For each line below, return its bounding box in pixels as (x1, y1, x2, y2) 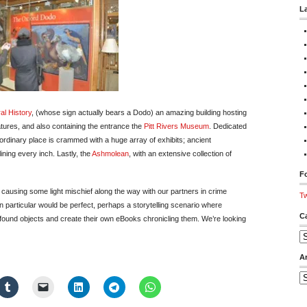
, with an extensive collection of (129, 149, 232, 158)
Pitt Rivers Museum (144, 122, 209, 130)
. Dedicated (209, 122, 247, 130)
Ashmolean (92, 149, 129, 158)
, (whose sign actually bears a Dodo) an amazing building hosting (32, 108, 247, 116)
